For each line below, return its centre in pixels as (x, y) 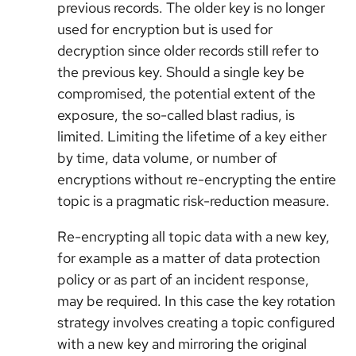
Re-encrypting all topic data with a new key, (193, 236)
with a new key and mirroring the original (182, 343)
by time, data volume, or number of (167, 157)
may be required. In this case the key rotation (196, 300)
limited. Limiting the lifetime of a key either (192, 136)
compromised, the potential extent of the (186, 93)
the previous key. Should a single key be (181, 72)
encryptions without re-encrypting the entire (197, 179)
